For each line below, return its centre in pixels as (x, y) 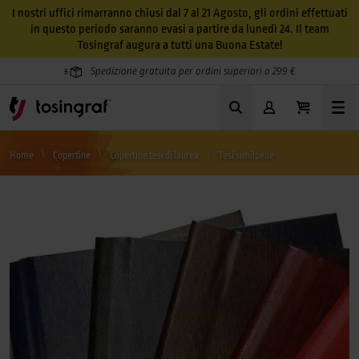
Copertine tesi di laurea (155, 155)
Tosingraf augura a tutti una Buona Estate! (179, 45)
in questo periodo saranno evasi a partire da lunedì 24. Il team (179, 29)
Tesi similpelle (246, 155)
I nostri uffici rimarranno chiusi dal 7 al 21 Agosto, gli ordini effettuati (179, 13)
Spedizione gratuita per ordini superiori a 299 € (192, 71)
